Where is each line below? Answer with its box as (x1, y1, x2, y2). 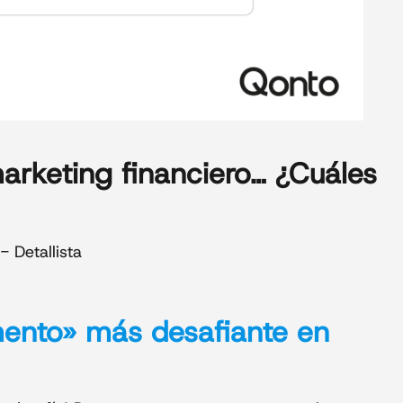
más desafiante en (76, 313, 329, 352)
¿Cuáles (266, 154, 377, 193)
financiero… (121, 154, 266, 193)
